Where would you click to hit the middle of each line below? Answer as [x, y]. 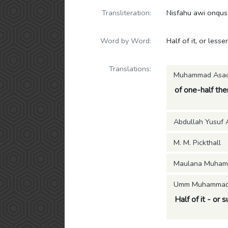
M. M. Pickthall [197, 142]
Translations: [130, 69]
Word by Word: [126, 41]
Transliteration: [126, 13]
